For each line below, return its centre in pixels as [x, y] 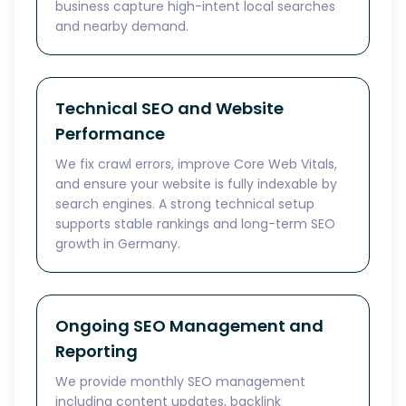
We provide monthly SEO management [180, 382]
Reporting [97, 351]
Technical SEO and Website [169, 108]
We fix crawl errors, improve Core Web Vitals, [196, 164]
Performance [110, 134]
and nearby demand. [122, 26]
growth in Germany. [118, 244]
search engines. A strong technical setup [185, 204]
